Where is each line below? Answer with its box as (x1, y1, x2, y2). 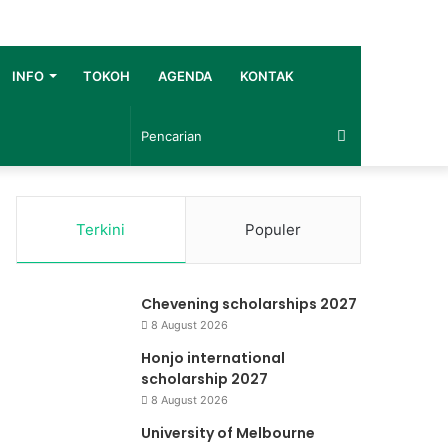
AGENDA (158, 68, 212, 84)
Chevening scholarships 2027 (141, 294, 358, 314)
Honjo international (141, 348, 286, 368)
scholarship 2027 (141, 369, 269, 389)
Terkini (76, 220, 126, 239)
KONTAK (240, 68, 294, 84)
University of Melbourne (141, 423, 316, 443)
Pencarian (344, 125, 416, 144)
